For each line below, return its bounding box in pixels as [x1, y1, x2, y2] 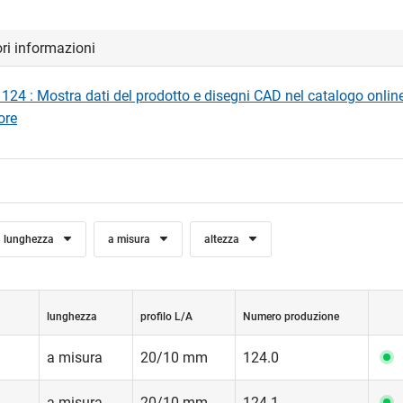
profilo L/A [140, 310, 193, 323]
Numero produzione [243, 310, 339, 323]
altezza [204, 233, 240, 246]
